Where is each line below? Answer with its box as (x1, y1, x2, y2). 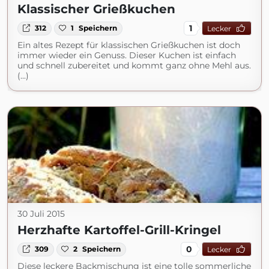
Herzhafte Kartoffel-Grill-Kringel (17, 223, 221, 238)
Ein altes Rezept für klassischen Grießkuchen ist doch (17, 40, 240, 51)
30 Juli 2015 (17, 208, 65, 220)
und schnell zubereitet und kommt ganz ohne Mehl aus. (17, 60, 251, 71)
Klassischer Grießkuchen (17, 2, 175, 17)
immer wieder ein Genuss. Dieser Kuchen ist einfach (17, 50, 236, 61)
